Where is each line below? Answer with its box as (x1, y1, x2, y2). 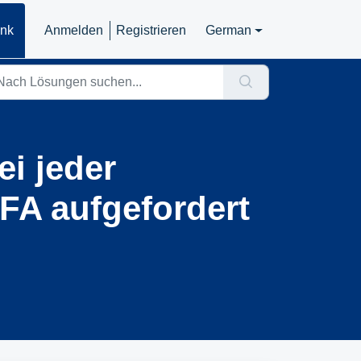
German (205, 23, 252, 37)
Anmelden (44, 23, 104, 37)
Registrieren (116, 23, 187, 37)
